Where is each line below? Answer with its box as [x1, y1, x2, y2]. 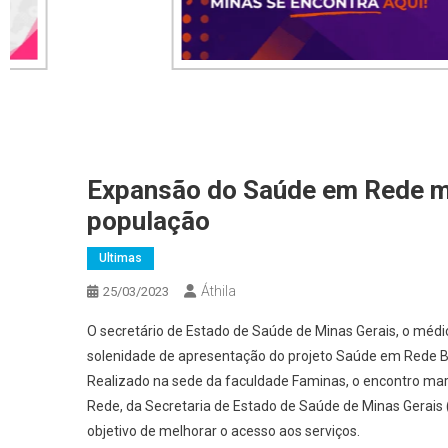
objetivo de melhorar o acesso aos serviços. [87, 423, 360, 440]
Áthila [201, 283, 236, 300]
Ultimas [99, 251, 142, 266]
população [87, 206, 210, 237]
